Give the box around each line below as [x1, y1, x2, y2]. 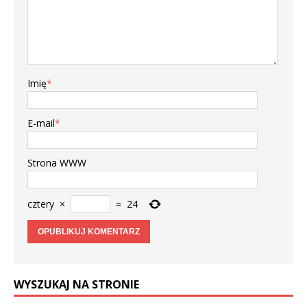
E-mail [27, 116, 55, 130]
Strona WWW [27, 156, 86, 170]
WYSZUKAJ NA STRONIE [14, 277, 139, 293]
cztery [27, 197, 54, 211]
